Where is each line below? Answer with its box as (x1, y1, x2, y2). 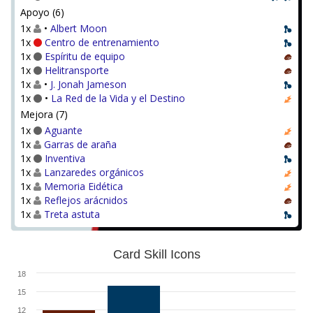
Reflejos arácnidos (44, 194, 128, 207)
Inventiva (45, 152, 85, 165)
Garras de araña (44, 138, 117, 151)
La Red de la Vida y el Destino (51, 92, 185, 105)
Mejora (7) (20, 108, 68, 121)
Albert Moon (50, 22, 107, 35)
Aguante (45, 124, 82, 137)
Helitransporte (45, 64, 109, 77)
